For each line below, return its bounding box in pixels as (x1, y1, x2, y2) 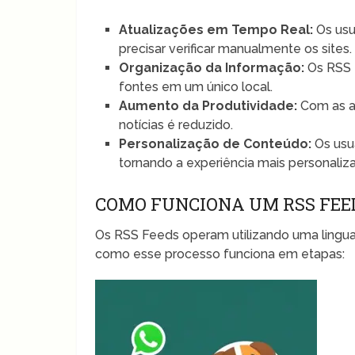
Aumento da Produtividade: (119, 97, 298, 113)
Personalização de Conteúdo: (119, 136, 312, 151)
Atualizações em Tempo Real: (119, 21, 314, 37)
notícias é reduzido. (119, 116, 234, 132)
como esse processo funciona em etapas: (95, 246, 345, 261)
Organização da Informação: (119, 59, 305, 75)
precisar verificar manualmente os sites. (119, 40, 353, 56)
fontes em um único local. (119, 78, 273, 94)
